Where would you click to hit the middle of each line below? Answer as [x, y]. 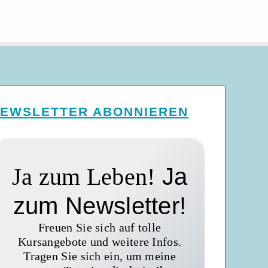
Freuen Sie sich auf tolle [100, 228]
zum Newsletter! [100, 206]
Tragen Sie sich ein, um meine [100, 256]
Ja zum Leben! [83, 177]
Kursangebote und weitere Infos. [100, 242]
